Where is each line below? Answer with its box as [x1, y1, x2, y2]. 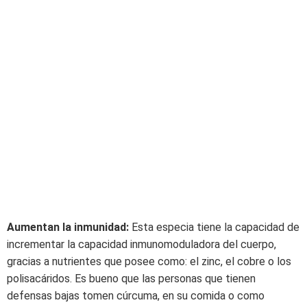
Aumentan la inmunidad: [7, 221, 129, 234]
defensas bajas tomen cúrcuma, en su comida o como [7, 289, 265, 302]
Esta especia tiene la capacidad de [129, 221, 299, 234]
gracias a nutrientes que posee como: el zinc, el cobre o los [7, 255, 291, 268]
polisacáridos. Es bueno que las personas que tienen [7, 272, 256, 285]
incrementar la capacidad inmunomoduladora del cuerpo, [7, 238, 276, 251]
